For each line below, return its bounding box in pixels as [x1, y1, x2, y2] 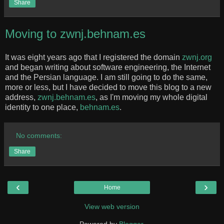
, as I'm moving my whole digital [95, 93, 207, 102]
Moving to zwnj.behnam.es [5, 26, 145, 40]
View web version [84, 202, 139, 211]
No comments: [16, 131, 62, 140]
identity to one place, [5, 103, 80, 112]
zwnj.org [182, 53, 212, 62]
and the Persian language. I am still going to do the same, [5, 73, 207, 82]
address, [5, 93, 37, 102]
